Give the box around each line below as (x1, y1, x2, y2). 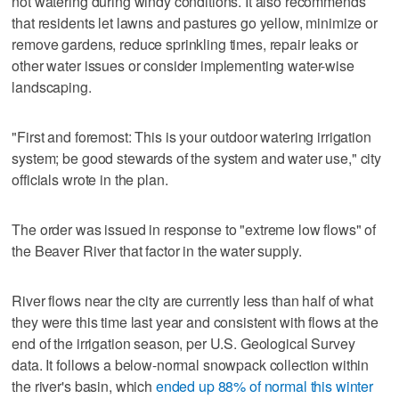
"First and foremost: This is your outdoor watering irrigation (12, 126, 371, 147)
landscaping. (12, 76, 92, 97)
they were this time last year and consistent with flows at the (12, 311, 379, 332)
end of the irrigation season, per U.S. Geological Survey (12, 332, 355, 354)
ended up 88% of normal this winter (155, 375, 374, 396)
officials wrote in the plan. (12, 168, 168, 190)
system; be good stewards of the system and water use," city (12, 147, 382, 168)
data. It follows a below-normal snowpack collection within (12, 354, 370, 375)
